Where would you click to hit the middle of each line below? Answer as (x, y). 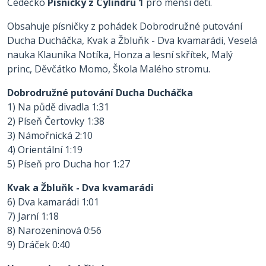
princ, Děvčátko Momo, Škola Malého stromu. (110, 69)
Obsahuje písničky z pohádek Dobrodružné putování (125, 26)
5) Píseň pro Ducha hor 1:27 (69, 164)
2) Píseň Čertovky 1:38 (56, 121)
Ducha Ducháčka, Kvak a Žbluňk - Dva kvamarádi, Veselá (132, 40)
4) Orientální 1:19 (45, 150)
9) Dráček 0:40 (39, 245)
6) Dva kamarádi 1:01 (53, 202)
